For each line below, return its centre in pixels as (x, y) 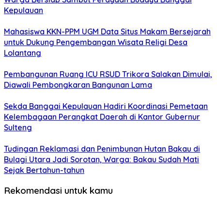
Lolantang (23, 53)
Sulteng (18, 128)
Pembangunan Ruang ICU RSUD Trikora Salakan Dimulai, (108, 74)
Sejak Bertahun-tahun (44, 170)
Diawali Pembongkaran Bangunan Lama (78, 85)
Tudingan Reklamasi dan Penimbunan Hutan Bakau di (102, 149)
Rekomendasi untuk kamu (58, 190)
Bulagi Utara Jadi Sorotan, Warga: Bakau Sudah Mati (101, 160)
